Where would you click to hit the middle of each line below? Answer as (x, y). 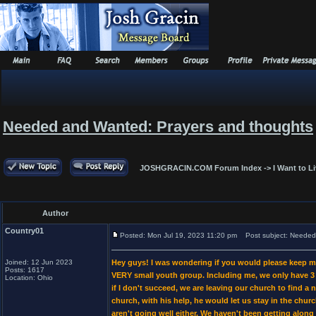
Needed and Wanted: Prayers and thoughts (158, 127)
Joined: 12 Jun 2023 (39, 262)
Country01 (24, 231)
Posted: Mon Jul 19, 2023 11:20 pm (178, 235)
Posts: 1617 (25, 270)
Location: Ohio (29, 278)
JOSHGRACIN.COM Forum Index (201, 168)
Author (55, 213)
